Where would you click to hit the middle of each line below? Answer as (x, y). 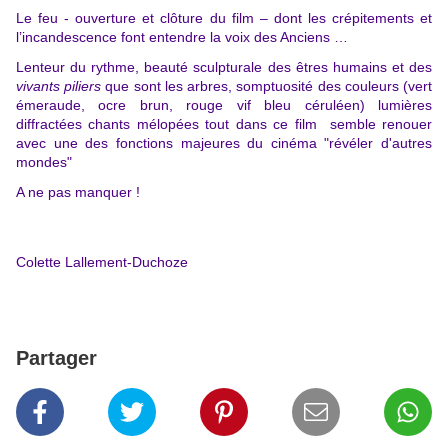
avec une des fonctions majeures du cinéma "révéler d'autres (224, 143)
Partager (56, 358)
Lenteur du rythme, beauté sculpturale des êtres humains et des (224, 67)
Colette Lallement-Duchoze (102, 262)
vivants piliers (59, 86)
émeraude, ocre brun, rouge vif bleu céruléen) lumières (224, 105)
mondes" (46, 162)
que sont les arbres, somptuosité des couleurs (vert (267, 86)
